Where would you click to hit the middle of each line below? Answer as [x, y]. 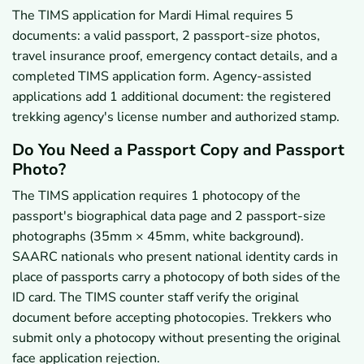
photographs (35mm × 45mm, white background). [158, 237]
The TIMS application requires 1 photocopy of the [156, 196]
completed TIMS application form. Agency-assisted [162, 77]
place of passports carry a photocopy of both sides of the [176, 277]
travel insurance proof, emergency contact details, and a [175, 56]
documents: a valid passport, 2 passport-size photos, [166, 36]
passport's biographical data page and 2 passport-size [169, 217]
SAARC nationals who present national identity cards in [175, 257]
